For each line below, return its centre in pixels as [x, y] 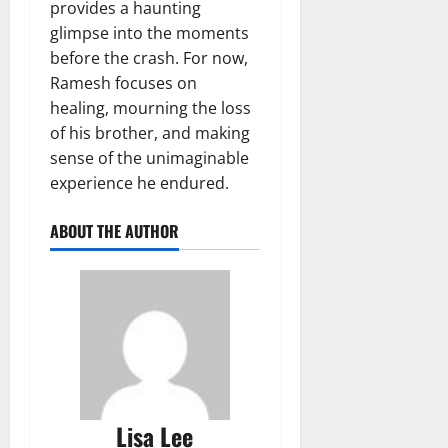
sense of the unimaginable [149, 158]
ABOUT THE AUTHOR [114, 231]
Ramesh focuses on [123, 83]
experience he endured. [139, 183]
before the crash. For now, [149, 58]
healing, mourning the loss [150, 108]
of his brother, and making [150, 133]
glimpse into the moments [149, 33]
